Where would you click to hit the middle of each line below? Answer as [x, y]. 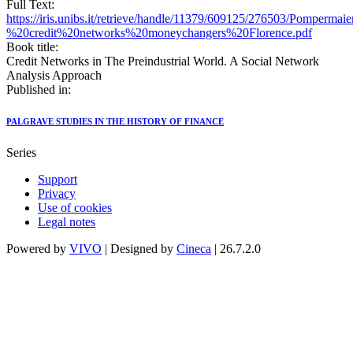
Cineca [194, 249]
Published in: [39, 90]
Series [21, 153]
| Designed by [139, 249]
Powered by [38, 249]
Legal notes [67, 222]
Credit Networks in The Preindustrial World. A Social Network [163, 61]
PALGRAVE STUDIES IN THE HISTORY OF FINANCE [115, 122]
